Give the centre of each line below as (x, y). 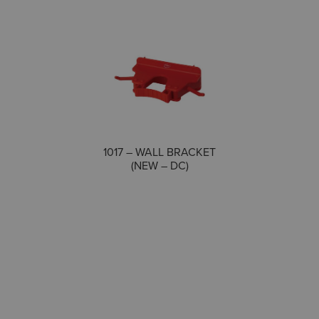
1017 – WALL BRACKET (159, 152)
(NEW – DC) (159, 166)
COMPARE (189, 151)
